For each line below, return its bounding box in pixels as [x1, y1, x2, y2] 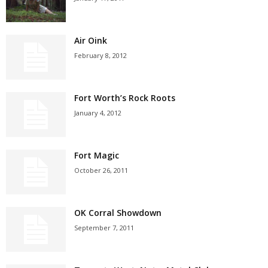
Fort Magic [74, 150, 119, 161]
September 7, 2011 [74, 223, 134, 232]
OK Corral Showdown [74, 207, 162, 218]
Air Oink [74, 35, 107, 46]
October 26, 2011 [74, 166, 128, 175]
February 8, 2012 [74, 51, 127, 60]
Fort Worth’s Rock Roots [74, 92, 175, 103]
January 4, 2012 [74, 108, 121, 117]
